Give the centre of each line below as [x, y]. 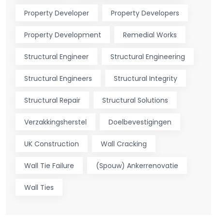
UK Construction [52, 144]
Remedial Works [150, 35]
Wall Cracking [124, 144]
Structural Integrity [146, 78]
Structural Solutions [135, 100]
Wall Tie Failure [49, 165]
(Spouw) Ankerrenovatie [137, 165]
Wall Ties [39, 187]
